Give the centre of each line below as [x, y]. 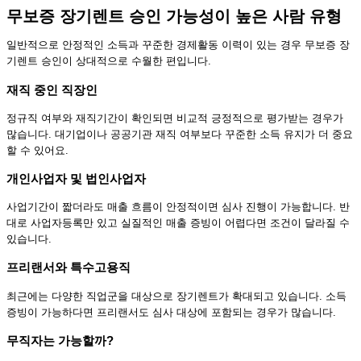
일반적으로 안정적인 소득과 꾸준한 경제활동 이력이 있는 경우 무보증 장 [178, 45]
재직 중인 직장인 [52, 89]
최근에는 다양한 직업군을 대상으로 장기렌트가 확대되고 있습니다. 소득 [176, 296]
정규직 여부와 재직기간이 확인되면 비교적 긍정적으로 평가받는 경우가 [175, 118]
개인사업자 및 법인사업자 [76, 179]
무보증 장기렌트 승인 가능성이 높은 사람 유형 [174, 17]
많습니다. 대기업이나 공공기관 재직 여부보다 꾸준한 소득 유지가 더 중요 [180, 134]
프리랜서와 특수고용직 [68, 268]
